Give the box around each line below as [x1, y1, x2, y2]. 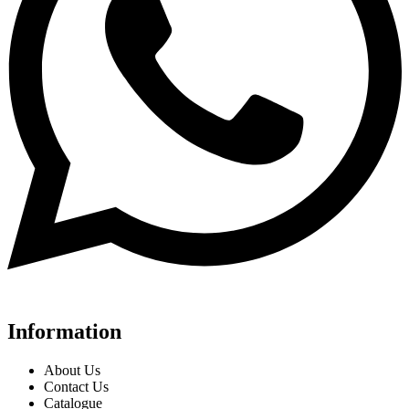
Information [7, 320, 121, 344]
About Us [44, 362, 100, 379]
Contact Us [44, 379, 109, 395]
